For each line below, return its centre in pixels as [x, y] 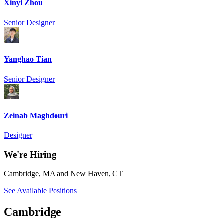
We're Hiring [30, 155]
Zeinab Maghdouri [36, 116]
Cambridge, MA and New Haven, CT [63, 173]
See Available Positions [40, 190]
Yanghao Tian [28, 59]
